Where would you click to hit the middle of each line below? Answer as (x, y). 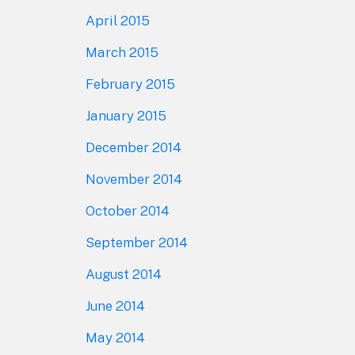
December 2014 (133, 147)
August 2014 (123, 274)
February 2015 (130, 84)
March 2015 (122, 52)
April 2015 (117, 20)
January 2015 (126, 115)
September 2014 (136, 242)
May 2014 (115, 337)
